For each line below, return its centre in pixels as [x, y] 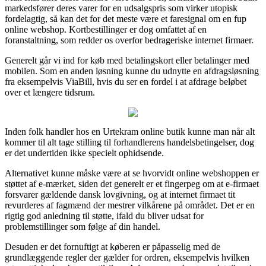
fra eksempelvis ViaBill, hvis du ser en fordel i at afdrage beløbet [126, 81]
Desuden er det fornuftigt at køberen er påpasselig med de [113, 246]
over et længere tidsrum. [50, 92]
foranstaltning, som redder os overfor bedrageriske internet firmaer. [129, 40]
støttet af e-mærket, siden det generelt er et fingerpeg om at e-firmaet [132, 183]
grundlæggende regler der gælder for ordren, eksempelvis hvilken [127, 257]
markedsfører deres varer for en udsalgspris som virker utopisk [121, 8]
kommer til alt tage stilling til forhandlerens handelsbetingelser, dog [129, 142]
